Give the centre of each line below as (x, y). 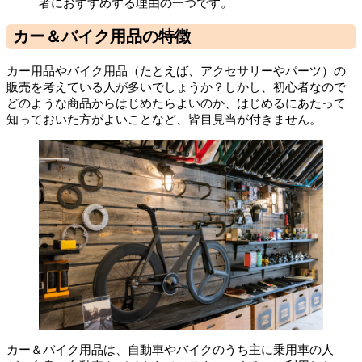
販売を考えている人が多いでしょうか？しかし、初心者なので (176, 86)
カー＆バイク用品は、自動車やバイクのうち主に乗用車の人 (170, 349)
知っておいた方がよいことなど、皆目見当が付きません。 (164, 119)
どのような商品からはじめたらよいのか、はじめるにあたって (176, 103)
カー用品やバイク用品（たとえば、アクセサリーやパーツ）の (176, 70)
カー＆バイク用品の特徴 (102, 36)
